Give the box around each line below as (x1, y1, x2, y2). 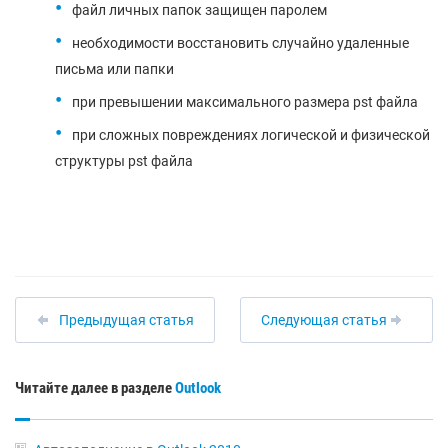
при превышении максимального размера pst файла (72, 93, 418, 110)
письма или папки (55, 60, 174, 77)
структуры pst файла (55, 152, 193, 169)
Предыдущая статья (59, 311, 194, 328)
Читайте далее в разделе (15, 378, 175, 397)
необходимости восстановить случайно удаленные (72, 34, 409, 51)
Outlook (175, 378, 221, 397)
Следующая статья (261, 311, 390, 328)
